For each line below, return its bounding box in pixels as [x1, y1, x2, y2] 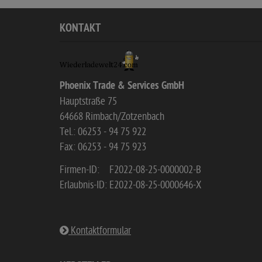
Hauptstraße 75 [60, 95, 117, 108]
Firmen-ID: [60, 164, 99, 176]
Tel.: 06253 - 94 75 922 [60, 126, 146, 138]
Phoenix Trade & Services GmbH [60, 80, 184, 93]
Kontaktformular [68, 225, 131, 237]
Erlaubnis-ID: [60, 179, 107, 191]
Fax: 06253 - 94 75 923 [60, 141, 146, 153]
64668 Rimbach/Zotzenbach [60, 111, 164, 123]
